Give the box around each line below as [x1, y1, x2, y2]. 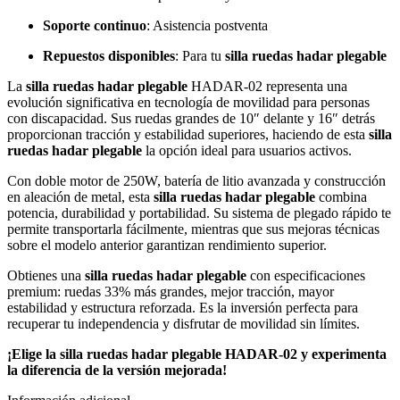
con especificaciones [246, 267, 365, 283]
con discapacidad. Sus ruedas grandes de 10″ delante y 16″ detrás [7, 110, 375, 126]
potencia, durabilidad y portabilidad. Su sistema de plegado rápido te [7, 204, 391, 221]
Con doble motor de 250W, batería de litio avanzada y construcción [7, 172, 386, 188]
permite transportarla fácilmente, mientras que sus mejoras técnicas [7, 221, 379, 237]
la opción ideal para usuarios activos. [142, 142, 352, 158]
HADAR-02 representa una [187, 78, 347, 94]
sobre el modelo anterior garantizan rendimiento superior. [7, 237, 327, 253]
